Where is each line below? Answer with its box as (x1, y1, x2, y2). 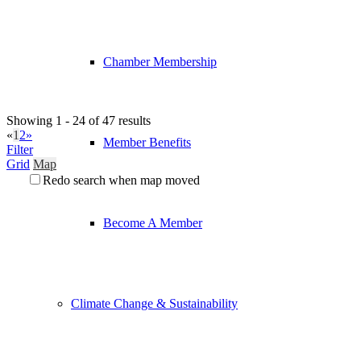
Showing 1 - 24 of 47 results (6, 114, 151, 127)
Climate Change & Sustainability (71, 296, 238, 310)
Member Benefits (103, 135, 191, 149)
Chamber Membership (103, 54, 217, 68)
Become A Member (103, 215, 202, 230)
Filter (6, 143, 33, 156)
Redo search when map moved (43, 173, 200, 187)
